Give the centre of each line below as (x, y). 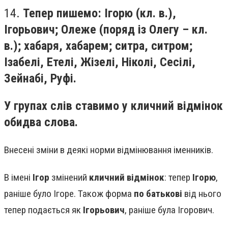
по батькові (158, 193)
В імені (18, 177)
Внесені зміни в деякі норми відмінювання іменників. (109, 150)
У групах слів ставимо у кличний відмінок (113, 106)
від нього (202, 193)
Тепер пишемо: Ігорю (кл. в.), (99, 13)
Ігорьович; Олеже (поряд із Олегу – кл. (106, 30)
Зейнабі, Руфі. (40, 79)
